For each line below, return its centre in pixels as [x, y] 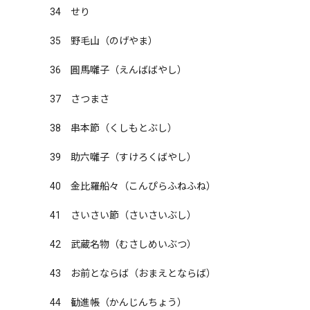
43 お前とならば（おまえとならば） [133, 273]
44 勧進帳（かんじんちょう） [118, 302]
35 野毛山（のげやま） [104, 41]
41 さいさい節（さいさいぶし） [123, 215]
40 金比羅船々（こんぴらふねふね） [133, 186]
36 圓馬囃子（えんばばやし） [118, 70]
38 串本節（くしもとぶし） [113, 128]
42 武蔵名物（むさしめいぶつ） [123, 244]
